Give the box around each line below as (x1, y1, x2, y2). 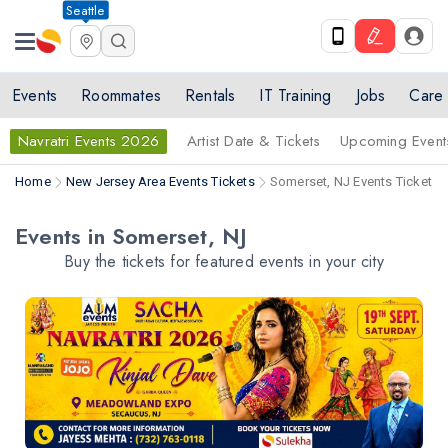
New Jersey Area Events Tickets (65, 174, 255, 189)
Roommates (81, 84, 162, 107)
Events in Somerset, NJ (15, 220, 248, 252)
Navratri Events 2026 (18, 130, 159, 152)
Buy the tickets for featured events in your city (64, 250, 384, 273)
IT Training (259, 84, 332, 107)
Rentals (185, 84, 236, 107)
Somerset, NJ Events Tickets (269, 174, 440, 189)
